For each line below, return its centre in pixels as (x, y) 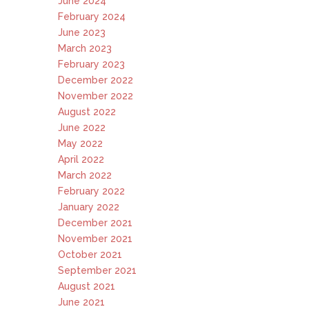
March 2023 (85, 48)
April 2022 (81, 159)
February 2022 (91, 191)
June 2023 (82, 32)
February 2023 (91, 64)
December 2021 (95, 223)
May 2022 (80, 143)
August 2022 (87, 112)
